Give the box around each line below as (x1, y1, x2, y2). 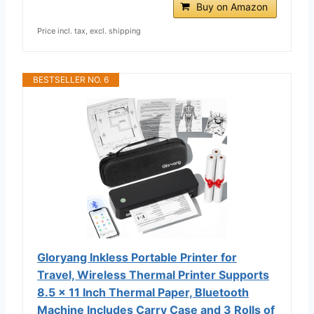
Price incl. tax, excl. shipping (37, 25, 141, 36)
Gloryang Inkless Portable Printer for (37, 250, 237, 264)
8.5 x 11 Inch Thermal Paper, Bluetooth (37, 285, 249, 299)
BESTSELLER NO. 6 (33, 74, 109, 85)
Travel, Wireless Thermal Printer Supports (37, 267, 269, 282)
